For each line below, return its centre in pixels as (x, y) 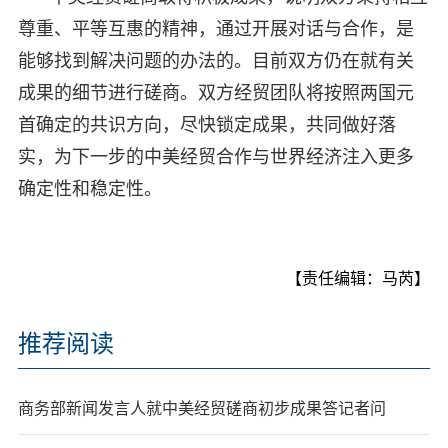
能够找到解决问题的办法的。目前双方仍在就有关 (215, 60)
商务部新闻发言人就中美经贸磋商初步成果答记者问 (201, 408)
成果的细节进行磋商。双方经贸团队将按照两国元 (215, 92)
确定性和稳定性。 (89, 188)
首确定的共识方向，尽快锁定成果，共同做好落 (206, 124)
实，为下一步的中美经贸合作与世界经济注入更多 (215, 156)
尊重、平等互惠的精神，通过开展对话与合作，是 (215, 28)
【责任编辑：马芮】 (358, 278)
